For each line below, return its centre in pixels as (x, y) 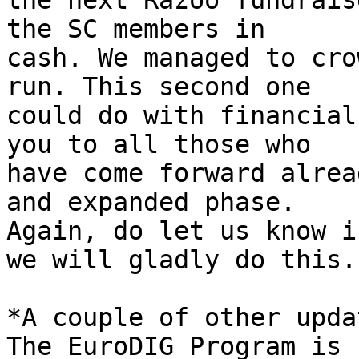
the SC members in (143, 29)
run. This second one (166, 87)
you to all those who (166, 145)
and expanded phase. (159, 202)
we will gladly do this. (182, 260)
